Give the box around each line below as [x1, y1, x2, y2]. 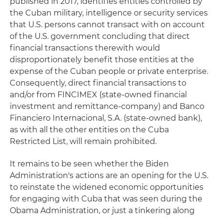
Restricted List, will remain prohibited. [10, 137, 157, 146]
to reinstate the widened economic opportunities [10, 182, 203, 192]
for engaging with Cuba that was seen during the [10, 194, 202, 204]
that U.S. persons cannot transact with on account [10, 20, 205, 30]
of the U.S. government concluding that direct [10, 32, 190, 41]
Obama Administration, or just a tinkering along [10, 206, 195, 216]
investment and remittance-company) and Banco [10, 102, 204, 111]
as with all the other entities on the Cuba [10, 125, 169, 135]
